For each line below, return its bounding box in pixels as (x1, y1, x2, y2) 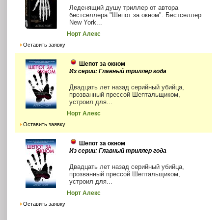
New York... (69, 19, 103, 27)
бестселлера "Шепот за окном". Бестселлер (69, 11, 202, 19)
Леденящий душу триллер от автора (69, 4, 179, 12)
